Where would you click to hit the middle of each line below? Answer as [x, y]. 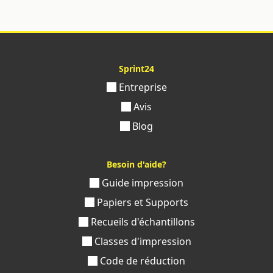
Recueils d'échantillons [141, 222]
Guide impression [141, 183]
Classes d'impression [141, 241]
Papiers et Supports [141, 202]
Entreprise [141, 87]
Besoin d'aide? [136, 164]
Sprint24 [136, 68]
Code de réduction [141, 261]
